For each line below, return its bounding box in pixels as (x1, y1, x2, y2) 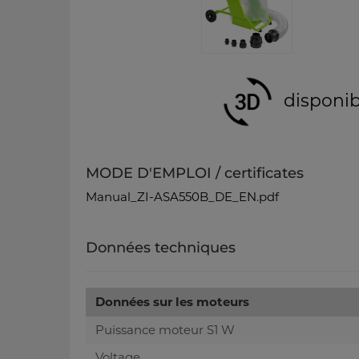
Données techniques (86, 239, 236, 257)
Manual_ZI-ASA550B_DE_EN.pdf (86, 189, 279, 205)
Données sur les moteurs (95, 294, 249, 310)
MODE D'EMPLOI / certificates (86, 164, 304, 183)
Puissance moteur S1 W (95, 322, 235, 338)
